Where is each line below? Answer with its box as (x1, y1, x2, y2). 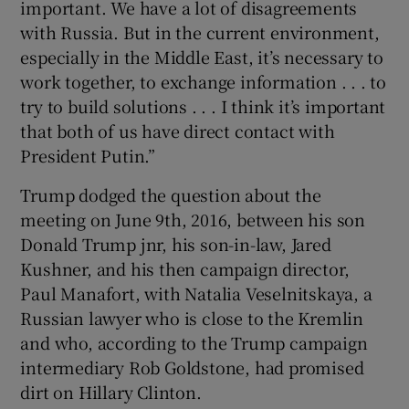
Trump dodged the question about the (20, 182, 321, 206)
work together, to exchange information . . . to (20, 68, 387, 93)
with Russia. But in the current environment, (20, 19, 380, 44)
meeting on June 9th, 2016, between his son (20, 206, 366, 231)
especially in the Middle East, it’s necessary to (20, 44, 383, 68)
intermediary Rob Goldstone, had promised (20, 354, 364, 379)
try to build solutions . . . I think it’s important (20, 93, 386, 118)
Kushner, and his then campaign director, (20, 256, 350, 280)
